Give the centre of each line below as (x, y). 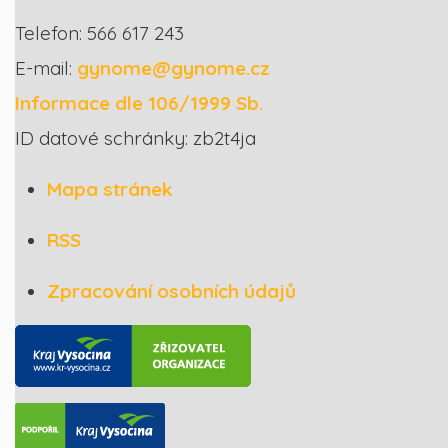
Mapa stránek (110, 188)
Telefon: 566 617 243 (99, 32)
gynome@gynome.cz (173, 67)
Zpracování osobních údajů (171, 290)
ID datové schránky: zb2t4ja (135, 137)
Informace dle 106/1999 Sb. (139, 102)
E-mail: (46, 67)
